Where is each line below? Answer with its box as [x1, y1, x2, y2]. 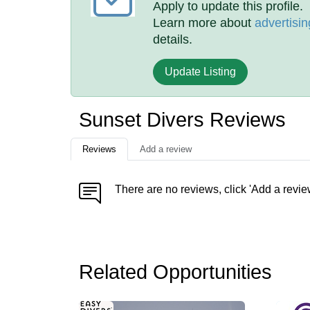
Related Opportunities [79, 261, 272, 283]
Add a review [140, 144, 192, 154]
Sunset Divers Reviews [79, 109, 286, 131]
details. [153, 33, 193, 46]
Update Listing [165, 66, 237, 77]
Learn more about [153, 16, 255, 30]
